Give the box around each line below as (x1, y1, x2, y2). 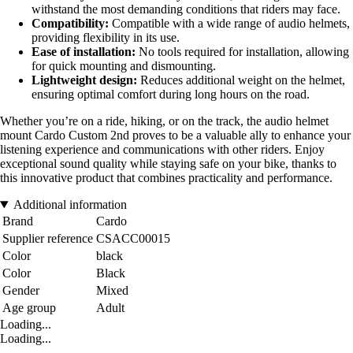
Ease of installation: (32, 45, 136, 59)
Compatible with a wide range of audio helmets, (109, 17, 350, 31)
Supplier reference (2, 232, 93, 246)
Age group (2, 301, 56, 315)
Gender (2, 284, 39, 298)
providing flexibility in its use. (32, 31, 180, 45)
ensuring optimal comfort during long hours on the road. (32, 87, 310, 102)
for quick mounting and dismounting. (32, 59, 216, 73)
